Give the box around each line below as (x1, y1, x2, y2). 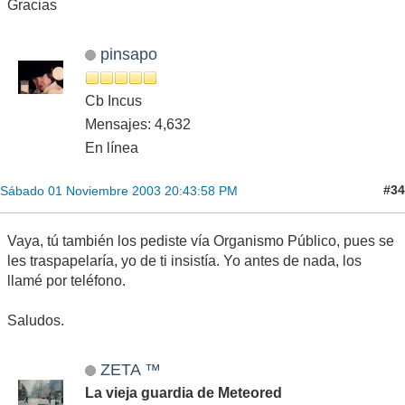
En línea (85, 139, 138, 155)
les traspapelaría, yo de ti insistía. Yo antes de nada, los (7, 252, 362, 268)
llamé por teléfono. (7, 272, 126, 288)
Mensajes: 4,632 (85, 116, 191, 132)
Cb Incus (85, 92, 142, 108)
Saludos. (7, 312, 64, 328)
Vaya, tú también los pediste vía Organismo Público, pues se (7, 232, 394, 249)
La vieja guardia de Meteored (85, 384, 282, 400)
